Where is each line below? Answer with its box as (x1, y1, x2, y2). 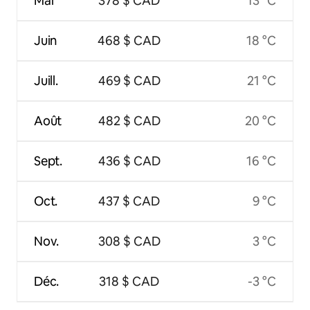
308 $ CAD (98, 233, 161, 250)
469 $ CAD (98, 73, 161, 89)
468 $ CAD (98, 33, 161, 49)
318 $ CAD (99, 273, 160, 290)
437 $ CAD (98, 193, 161, 210)
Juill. (34, 73, 58, 89)
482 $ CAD (98, 113, 161, 129)
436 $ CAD (98, 153, 161, 170)
